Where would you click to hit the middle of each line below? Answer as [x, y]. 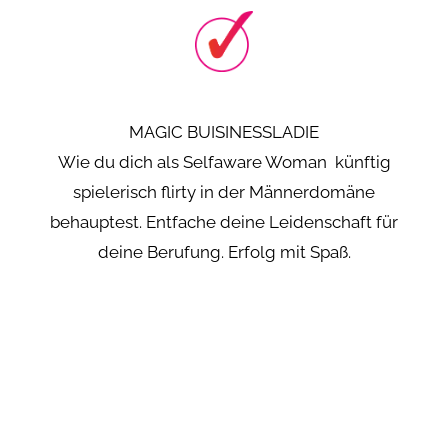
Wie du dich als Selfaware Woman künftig [224, 162]
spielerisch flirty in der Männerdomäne [224, 192]
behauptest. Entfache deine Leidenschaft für [224, 222]
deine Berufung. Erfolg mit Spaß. [224, 252]
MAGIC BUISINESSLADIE [224, 132]
